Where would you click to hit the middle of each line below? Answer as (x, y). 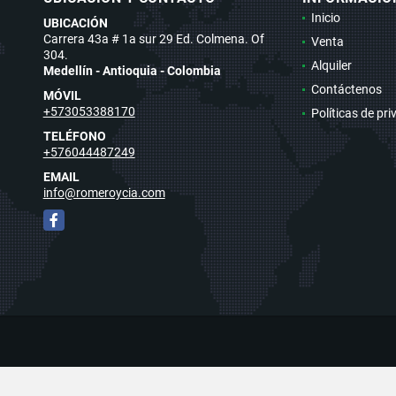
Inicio (325, 17)
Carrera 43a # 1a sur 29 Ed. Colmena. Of (153, 38)
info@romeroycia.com (104, 192)
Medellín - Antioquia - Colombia (132, 70)
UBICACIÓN (75, 23)
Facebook (70, 218)
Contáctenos (346, 89)
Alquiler (331, 65)
